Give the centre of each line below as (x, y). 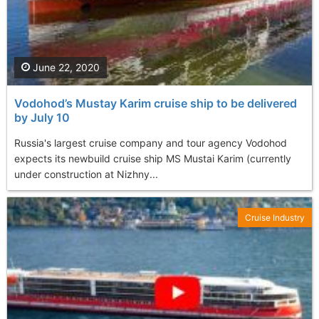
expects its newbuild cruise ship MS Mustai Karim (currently (153, 158)
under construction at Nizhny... (86, 174)
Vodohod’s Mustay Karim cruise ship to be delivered (156, 103)
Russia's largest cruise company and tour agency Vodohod (151, 142)
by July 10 (42, 117)
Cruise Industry (275, 217)
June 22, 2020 (65, 67)
